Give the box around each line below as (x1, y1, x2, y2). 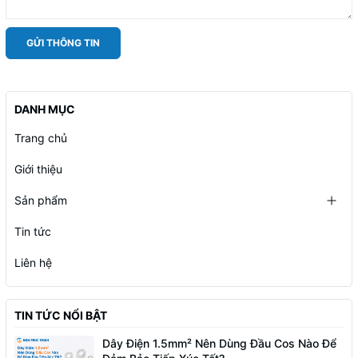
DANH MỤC (14, 101, 75, 116)
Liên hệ (14, 255, 52, 269)
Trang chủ (14, 130, 67, 145)
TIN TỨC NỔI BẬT (14, 308, 107, 322)
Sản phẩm (14, 193, 67, 207)
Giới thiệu (14, 161, 62, 176)
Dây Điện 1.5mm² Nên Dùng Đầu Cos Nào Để (102, 336, 336, 350)
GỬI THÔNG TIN (26, 36, 100, 49)
